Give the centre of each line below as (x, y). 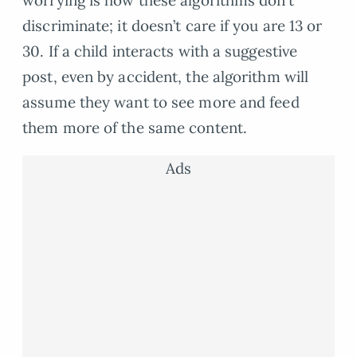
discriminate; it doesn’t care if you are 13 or (173, 26)
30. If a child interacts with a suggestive (160, 51)
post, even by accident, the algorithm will (166, 77)
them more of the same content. (135, 128)
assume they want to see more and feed (161, 102)
